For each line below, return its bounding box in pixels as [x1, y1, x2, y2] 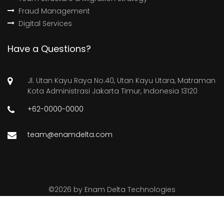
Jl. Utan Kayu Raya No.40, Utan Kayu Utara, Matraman [27, 75, 215, 86]
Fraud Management [18, 6, 90, 16]
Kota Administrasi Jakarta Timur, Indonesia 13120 [27, 86, 197, 96]
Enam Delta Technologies [84, 184, 175, 195]
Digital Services [18, 18, 72, 29]
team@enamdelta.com [27, 129, 112, 140]
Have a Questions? [7, 42, 91, 55]
